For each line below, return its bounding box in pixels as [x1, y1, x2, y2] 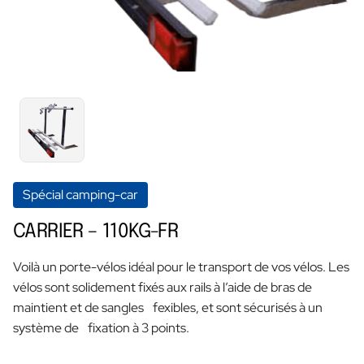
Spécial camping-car [23, 186, 138, 204]
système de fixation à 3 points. [13, 319, 189, 337]
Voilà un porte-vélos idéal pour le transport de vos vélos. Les [13, 258, 349, 276]
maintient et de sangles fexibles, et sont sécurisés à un [13, 299, 323, 317]
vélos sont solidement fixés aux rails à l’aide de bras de [13, 279, 312, 297]
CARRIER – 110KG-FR [13, 222, 179, 243]
